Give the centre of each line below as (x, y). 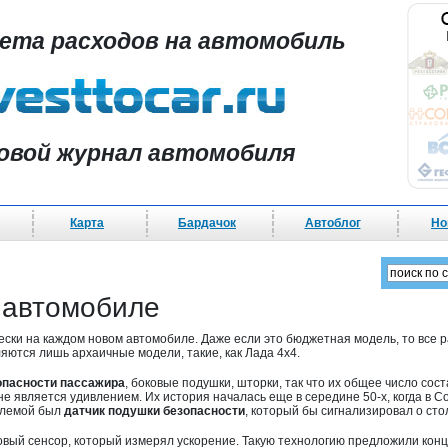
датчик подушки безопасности (154, 411)
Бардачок (207, 223)
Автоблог (332, 223)
